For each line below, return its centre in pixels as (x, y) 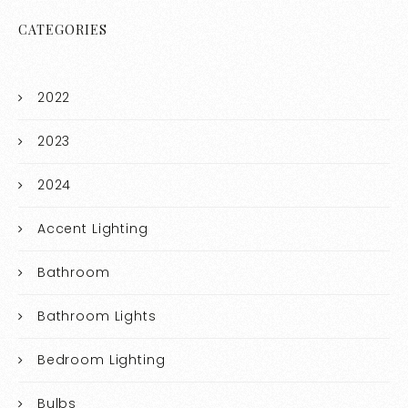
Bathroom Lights (97, 316)
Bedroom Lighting (101, 360)
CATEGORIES (63, 30)
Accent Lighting (92, 229)
